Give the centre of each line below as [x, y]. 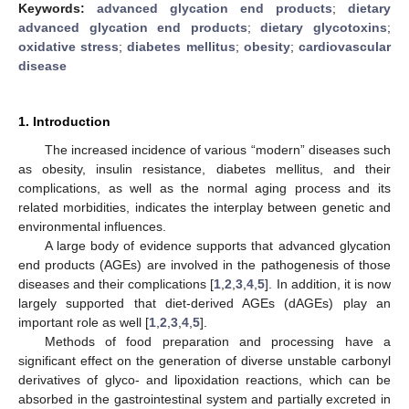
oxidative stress [69, 46]
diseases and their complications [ [116, 283]
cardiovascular [345, 46]
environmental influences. [92, 226]
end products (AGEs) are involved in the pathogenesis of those [204, 264]
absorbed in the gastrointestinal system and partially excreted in [204, 399]
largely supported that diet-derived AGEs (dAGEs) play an [204, 303]
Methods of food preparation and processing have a [217, 341]
